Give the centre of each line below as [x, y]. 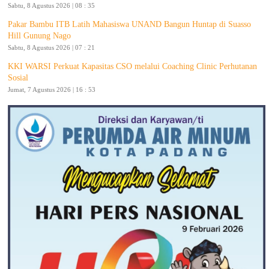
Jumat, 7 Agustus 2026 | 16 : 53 [52, 89]
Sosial [18, 77]
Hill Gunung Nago [39, 35]
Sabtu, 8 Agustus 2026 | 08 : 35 [51, 5]
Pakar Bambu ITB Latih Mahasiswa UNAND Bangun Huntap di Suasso [129, 24]
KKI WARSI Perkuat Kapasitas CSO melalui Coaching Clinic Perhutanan [132, 66]
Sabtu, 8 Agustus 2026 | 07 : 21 [51, 47]
